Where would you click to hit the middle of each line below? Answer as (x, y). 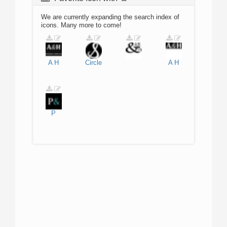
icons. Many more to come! (81, 25)
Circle (93, 63)
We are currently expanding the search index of (110, 17)
